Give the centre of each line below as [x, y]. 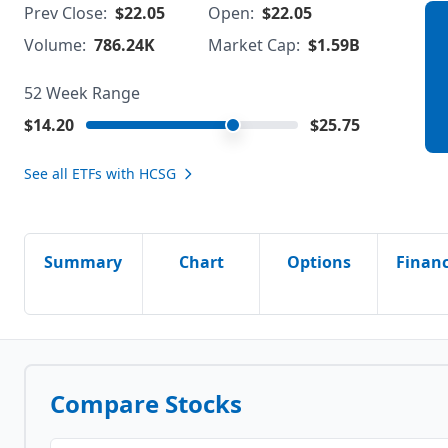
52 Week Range [82, 93]
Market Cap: [254, 45]
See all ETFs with [81, 173]
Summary [83, 262]
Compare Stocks [146, 403]
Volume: [55, 45]
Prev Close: [65, 13]
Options [318, 262]
